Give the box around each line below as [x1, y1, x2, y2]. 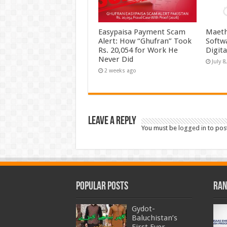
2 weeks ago [104, 67, 136, 74]
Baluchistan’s [131, 213, 177, 223]
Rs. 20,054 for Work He [98, 46, 178, 55]
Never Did [98, 55, 133, 64]
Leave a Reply [88, 116, 136, 128]
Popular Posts [75, 181, 128, 193]
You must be [141, 124, 178, 132]
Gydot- [131, 204, 155, 214]
